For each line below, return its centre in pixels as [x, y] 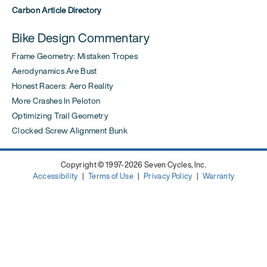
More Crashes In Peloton [56, 101]
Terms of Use [111, 176]
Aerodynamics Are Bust [55, 71]
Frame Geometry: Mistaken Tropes [75, 56]
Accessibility [55, 176]
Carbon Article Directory [57, 10]
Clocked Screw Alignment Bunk [70, 131]
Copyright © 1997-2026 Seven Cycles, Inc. [133, 165]
